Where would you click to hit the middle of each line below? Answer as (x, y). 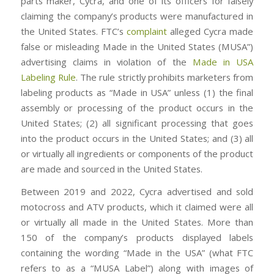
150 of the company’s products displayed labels (137, 238)
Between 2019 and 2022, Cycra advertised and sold (137, 192)
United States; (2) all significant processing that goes (137, 123)
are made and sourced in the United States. (111, 168)
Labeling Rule (48, 77)
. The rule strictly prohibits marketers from (165, 77)
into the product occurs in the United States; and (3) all (137, 138)
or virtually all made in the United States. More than (137, 222)
